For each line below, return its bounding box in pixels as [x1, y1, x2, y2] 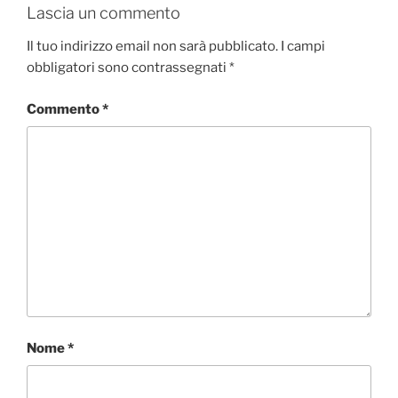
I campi [281, 38, 325, 55]
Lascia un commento [27, 3, 180, 22]
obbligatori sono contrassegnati [27, 60, 229, 76]
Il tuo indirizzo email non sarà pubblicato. [27, 38, 278, 55]
